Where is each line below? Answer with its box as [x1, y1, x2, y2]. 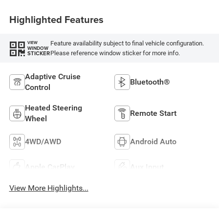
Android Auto [130, 137, 176, 147]
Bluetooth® [130, 77, 170, 87]
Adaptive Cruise [24, 72, 81, 82]
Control [24, 83, 50, 92]
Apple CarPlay [24, 162, 75, 172]
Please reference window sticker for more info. [50, 49, 180, 57]
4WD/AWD [24, 137, 61, 147]
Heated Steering [24, 103, 82, 113]
